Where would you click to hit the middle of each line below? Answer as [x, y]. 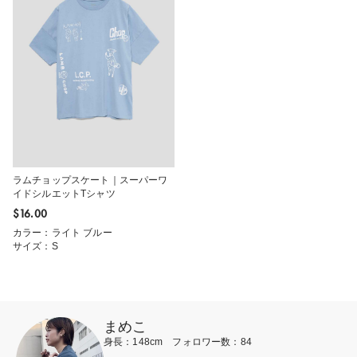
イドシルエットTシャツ [64, 194]
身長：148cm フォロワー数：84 [178, 342]
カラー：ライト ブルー [63, 233]
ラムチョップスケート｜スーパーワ [90, 180]
